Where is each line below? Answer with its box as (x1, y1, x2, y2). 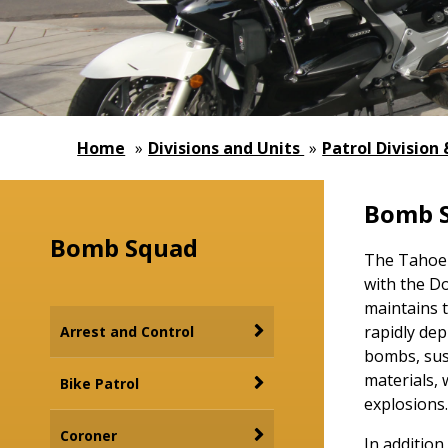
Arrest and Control (60, 322, 194, 341)
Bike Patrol (60, 374, 139, 393)
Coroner (60, 426, 117, 445)
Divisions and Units (148, 137, 305, 159)
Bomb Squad (50, 231, 198, 264)
